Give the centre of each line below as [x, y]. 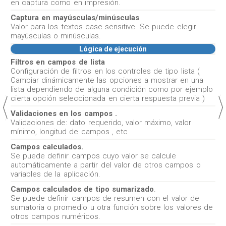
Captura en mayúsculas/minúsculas [75, 18]
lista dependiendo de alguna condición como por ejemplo [112, 89]
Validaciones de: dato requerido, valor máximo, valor [101, 123]
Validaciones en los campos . [64, 114]
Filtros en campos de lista [58, 62]
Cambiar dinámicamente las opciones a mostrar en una [107, 80]
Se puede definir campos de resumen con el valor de [105, 198]
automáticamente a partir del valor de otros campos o [106, 165]
